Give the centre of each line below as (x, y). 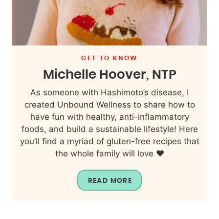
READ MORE (110, 181)
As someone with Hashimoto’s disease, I (109, 92)
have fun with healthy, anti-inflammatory (109, 117)
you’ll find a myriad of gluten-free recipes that (109, 141)
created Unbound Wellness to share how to (109, 104)
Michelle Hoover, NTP (109, 75)
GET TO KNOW (109, 58)
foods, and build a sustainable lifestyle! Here (109, 129)
